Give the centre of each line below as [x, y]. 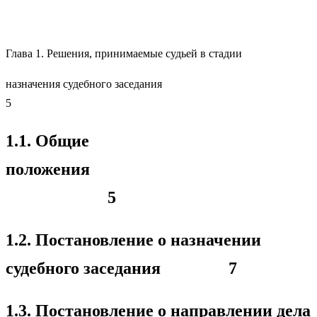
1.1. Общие [47, 140]
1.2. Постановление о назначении [133, 240]
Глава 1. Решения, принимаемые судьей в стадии [124, 53]
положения [158, 169]
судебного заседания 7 [121, 268]
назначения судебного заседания [157, 83]
